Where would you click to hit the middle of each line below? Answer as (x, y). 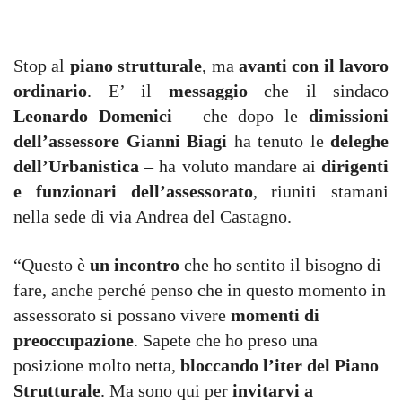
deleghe (359, 141)
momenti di (275, 315)
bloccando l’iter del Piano (280, 365)
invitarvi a (273, 390)
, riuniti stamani (320, 191)
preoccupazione (74, 340)
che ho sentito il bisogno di (280, 265)
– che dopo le (246, 116)
